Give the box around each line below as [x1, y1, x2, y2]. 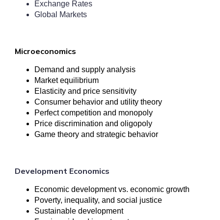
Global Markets [34, 10, 87, 19]
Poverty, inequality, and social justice [34, 196, 162, 204]
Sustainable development [34, 207, 123, 215]
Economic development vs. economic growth [34, 185, 190, 193]
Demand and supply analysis [34, 65, 136, 74]
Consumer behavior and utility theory [34, 98, 162, 106]
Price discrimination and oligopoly [34, 119, 152, 128]
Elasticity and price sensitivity [34, 87, 137, 95]
